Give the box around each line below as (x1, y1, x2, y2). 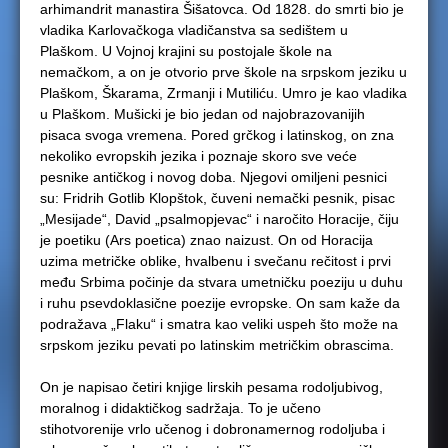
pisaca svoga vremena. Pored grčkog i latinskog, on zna (40, 127, 394, 143)
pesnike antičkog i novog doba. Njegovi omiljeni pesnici (40, 169, 387, 185)
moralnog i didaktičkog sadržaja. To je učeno (40, 400, 321, 416)
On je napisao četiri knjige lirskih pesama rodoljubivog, (40, 379, 383, 395)
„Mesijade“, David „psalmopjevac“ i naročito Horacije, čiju (40, 211, 399, 227)
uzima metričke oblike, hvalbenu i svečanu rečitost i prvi (40, 253, 391, 269)
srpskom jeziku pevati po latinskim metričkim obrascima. (40, 337, 394, 353)
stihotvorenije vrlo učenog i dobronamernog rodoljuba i (40, 421, 385, 437)
